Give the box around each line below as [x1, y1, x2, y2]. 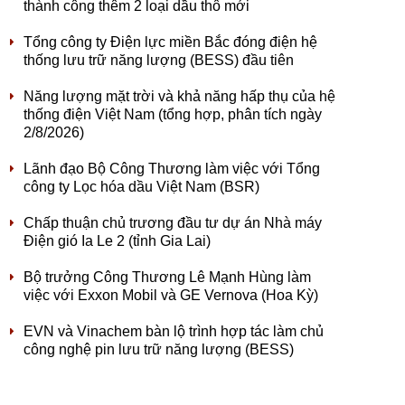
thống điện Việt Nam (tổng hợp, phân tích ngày [24, 107, 322, 122]
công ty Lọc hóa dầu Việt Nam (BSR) [24, 179, 259, 194]
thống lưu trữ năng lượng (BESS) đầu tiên [24, 52, 294, 68]
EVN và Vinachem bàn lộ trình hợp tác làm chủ [24, 324, 324, 339]
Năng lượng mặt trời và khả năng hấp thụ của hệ [24, 89, 335, 104]
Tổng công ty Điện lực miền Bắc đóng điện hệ [24, 34, 317, 50]
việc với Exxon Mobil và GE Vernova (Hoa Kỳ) [24, 287, 318, 303]
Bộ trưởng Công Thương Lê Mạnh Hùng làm [24, 269, 311, 285]
